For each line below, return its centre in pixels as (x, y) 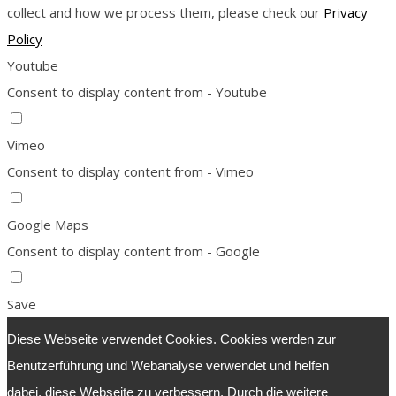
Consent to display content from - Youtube (137, 91)
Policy (25, 38)
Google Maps (48, 224)
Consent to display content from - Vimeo (130, 171)
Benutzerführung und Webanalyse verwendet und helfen (168, 365)
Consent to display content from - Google (133, 251)
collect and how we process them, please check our (165, 12)
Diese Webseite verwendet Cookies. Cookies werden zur (171, 339)
